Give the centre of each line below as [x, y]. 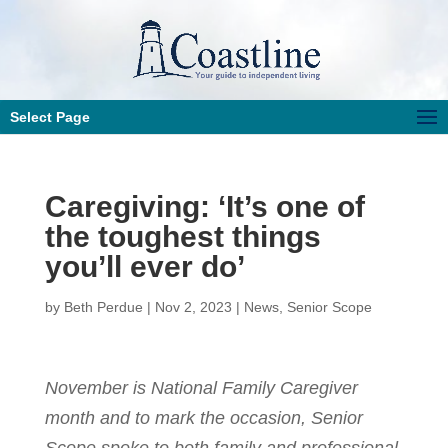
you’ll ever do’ [144, 266]
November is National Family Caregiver [201, 388]
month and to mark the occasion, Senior [203, 418]
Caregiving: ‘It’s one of [204, 206]
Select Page [50, 117]
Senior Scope [329, 307]
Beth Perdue [103, 307]
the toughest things [182, 236]
